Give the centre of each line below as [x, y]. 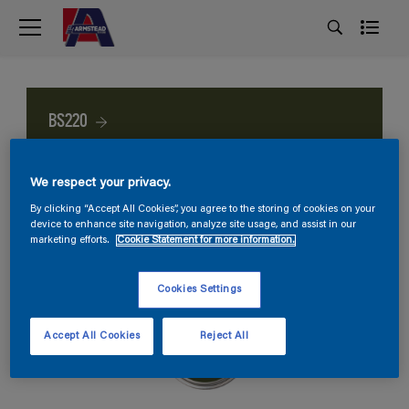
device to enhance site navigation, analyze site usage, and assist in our [194, 225]
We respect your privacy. [101, 183]
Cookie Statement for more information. [206, 240]
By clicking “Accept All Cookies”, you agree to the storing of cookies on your [203, 209]
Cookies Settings [199, 289]
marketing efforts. [72, 240]
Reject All [224, 336]
